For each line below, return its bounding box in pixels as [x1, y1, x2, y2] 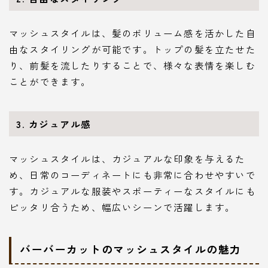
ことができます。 [9, 74, 92, 88]
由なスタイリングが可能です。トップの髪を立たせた [9, 42, 256, 56]
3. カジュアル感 [16, 117, 92, 131]
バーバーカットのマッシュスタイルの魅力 [20, 241, 242, 257]
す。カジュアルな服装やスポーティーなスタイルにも [9, 184, 256, 197]
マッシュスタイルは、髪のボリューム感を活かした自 [9, 26, 256, 39]
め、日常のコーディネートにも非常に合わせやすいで [9, 167, 256, 181]
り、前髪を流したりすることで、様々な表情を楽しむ [9, 58, 256, 72]
